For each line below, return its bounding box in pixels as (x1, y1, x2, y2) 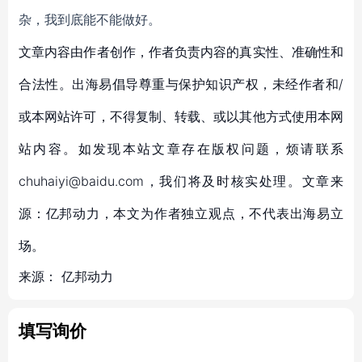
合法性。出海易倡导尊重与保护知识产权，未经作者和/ (19, 76, 343, 92)
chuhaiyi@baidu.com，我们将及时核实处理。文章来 (19, 173, 343, 189)
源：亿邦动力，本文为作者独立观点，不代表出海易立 (19, 205, 343, 221)
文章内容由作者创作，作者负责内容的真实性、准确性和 (19, 44, 343, 60)
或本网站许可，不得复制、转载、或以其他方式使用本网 (19, 108, 343, 124)
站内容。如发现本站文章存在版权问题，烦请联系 (19, 141, 343, 157)
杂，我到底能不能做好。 (19, 11, 161, 27)
